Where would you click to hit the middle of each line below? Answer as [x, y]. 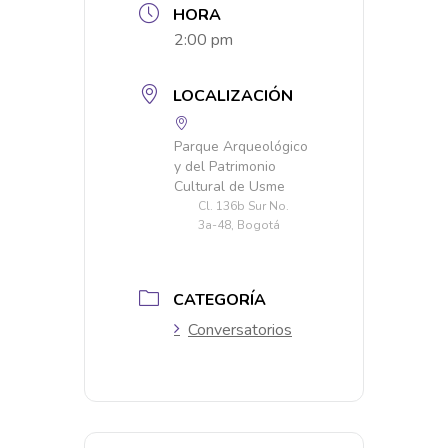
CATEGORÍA [219, 300]
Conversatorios [240, 330]
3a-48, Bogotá [239, 225]
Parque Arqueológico [241, 147]
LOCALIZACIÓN [233, 96]
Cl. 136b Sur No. [243, 206]
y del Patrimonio [225, 167]
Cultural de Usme [229, 187]
